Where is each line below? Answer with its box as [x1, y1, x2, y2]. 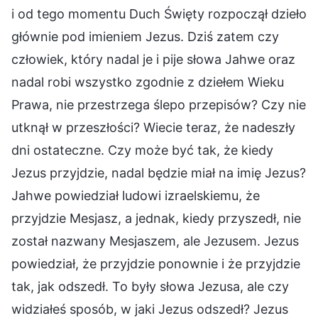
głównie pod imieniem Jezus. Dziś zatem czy [11, 28, 279, 44]
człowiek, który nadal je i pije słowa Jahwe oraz [11, 51, 295, 67]
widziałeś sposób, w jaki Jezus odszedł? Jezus [11, 301, 288, 317]
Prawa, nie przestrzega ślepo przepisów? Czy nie [11, 97, 306, 112]
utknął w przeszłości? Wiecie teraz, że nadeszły [11, 119, 295, 135]
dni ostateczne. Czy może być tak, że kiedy [11, 142, 273, 158]
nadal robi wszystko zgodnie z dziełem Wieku [11, 74, 284, 89]
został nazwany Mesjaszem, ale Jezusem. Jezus [11, 233, 299, 248]
